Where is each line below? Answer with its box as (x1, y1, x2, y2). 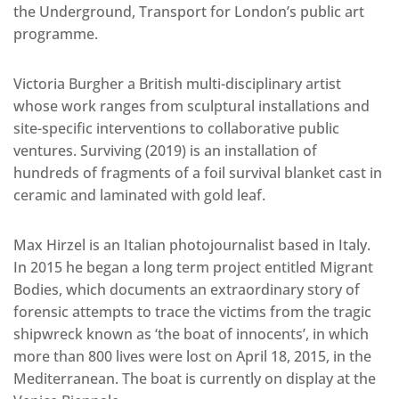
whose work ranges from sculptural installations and (13, 96, 370, 117)
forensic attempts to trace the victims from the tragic (13, 302, 371, 322)
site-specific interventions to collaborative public (13, 118, 339, 139)
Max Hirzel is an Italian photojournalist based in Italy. (13, 235, 370, 256)
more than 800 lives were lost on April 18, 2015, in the (13, 346, 371, 367)
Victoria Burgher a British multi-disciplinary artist (13, 74, 341, 94)
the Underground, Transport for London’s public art (13, 2, 364, 22)
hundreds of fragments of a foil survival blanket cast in (13, 163, 382, 183)
